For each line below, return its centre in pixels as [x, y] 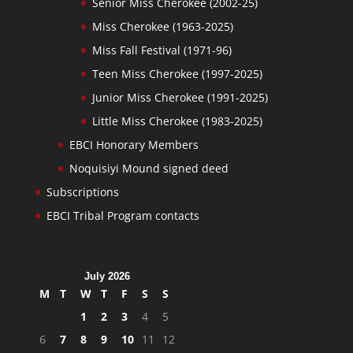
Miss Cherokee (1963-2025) [162, 26]
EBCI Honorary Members [134, 144]
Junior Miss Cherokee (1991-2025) [180, 97]
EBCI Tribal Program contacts [123, 215]
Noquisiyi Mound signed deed [149, 168]
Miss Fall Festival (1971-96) [162, 50]
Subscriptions [82, 191]
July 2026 [107, 276]
